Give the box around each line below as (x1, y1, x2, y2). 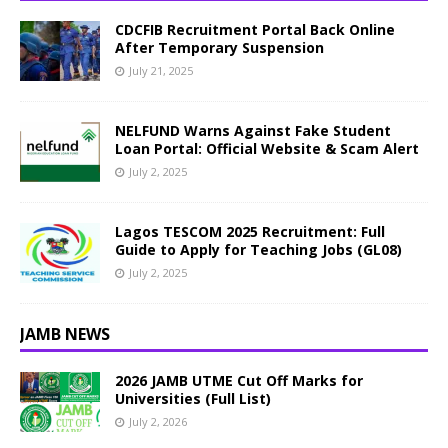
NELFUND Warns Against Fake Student (115, 121, 391, 141)
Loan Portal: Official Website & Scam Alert (115, 139, 419, 159)
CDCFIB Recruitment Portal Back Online (115, 20, 395, 40)
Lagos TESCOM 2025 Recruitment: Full (115, 222, 385, 242)
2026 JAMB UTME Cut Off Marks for (115, 371, 363, 391)
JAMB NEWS (20, 323, 110, 346)
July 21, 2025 (129, 63, 193, 79)
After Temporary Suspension (115, 38, 324, 58)
